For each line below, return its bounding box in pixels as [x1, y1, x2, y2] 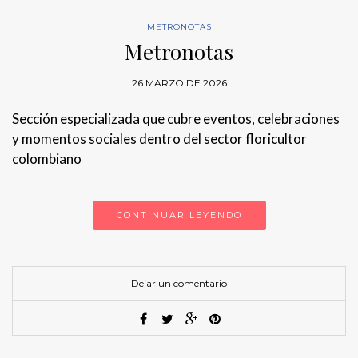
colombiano [12, 149, 82, 167]
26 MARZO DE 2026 [131, 76, 227, 89]
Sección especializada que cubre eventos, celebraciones [12, 109, 340, 127]
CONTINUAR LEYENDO [116, 209, 242, 221]
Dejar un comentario [131, 276, 227, 289]
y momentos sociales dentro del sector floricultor [12, 129, 307, 147]
